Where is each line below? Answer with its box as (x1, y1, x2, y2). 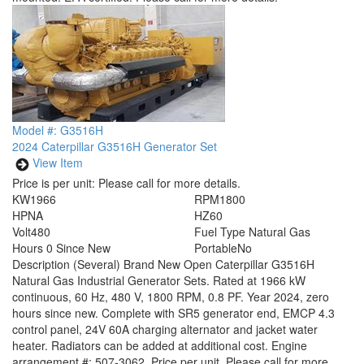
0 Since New (46, 240, 110, 256)
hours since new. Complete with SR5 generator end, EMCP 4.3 (12, 305, 335, 321)
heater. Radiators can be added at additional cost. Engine (12, 337, 307, 353)
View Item (32, 154, 83, 171)
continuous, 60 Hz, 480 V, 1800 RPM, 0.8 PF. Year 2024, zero (12, 288, 329, 305)
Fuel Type (194, 223, 245, 240)
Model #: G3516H (12, 122, 103, 138)
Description (12, 256, 73, 272)
